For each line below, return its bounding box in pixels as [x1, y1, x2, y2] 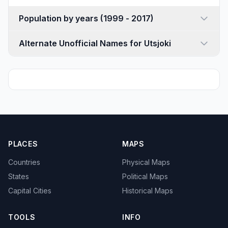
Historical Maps [122, 186, 173, 195]
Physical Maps [122, 158, 170, 166]
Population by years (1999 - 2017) [100, 13, 154, 23]
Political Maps [122, 172, 168, 181]
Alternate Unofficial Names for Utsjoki [19, 38, 171, 48]
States [8, 172, 29, 181]
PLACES [8, 139, 38, 148]
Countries [8, 158, 40, 166]
